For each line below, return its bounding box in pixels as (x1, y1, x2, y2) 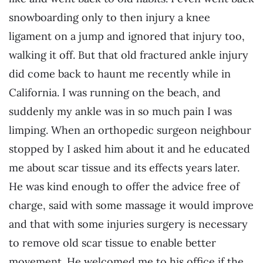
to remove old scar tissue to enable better (9, 235, 216, 249)
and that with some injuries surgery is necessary (9, 217, 248, 231)
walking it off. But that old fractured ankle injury (9, 48, 248, 62)
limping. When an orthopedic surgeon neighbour (9, 123, 251, 137)
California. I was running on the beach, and (9, 85, 221, 99)
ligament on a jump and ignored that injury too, (9, 29, 245, 43)
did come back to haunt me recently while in (9, 66, 231, 80)
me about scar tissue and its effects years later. (9, 160, 240, 174)
